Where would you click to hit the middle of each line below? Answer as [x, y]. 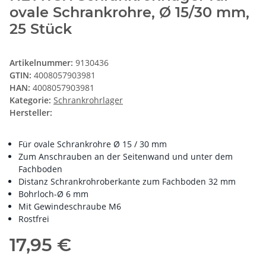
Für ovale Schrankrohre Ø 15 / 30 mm [93, 144]
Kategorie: [31, 100]
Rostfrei [34, 219]
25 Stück [41, 29]
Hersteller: [31, 113]
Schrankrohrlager [88, 100]
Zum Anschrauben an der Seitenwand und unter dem [126, 157]
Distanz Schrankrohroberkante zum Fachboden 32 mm [127, 182]
